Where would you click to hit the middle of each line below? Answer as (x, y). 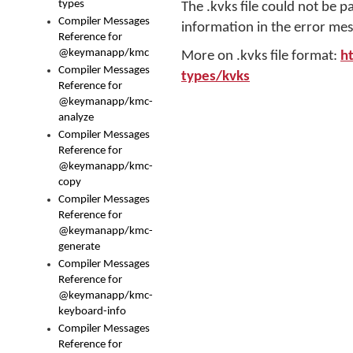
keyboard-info (92, 312)
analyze (76, 118)
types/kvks (216, 77)
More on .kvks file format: (261, 56)
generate (79, 247)
